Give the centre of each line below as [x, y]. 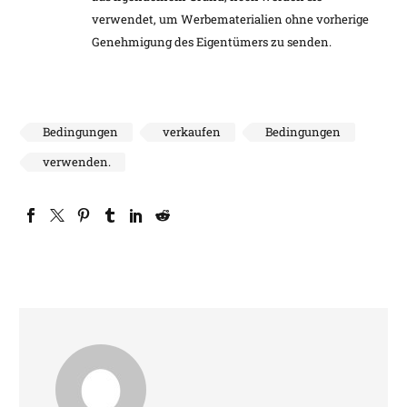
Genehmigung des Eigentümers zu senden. [212, 41]
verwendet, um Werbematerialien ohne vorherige [230, 19]
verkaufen [192, 131]
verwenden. [77, 161]
